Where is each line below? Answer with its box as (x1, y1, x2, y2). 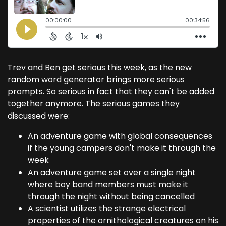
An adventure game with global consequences (28, 130, 212, 142)
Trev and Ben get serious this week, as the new (8, 62, 192, 74)
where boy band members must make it (28, 179, 188, 191)
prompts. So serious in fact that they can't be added (8, 86, 214, 98)
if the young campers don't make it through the (28, 142, 216, 154)
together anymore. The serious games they (8, 98, 180, 110)
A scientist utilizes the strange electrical (28, 203, 186, 215)
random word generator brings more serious (8, 74, 185, 86)
